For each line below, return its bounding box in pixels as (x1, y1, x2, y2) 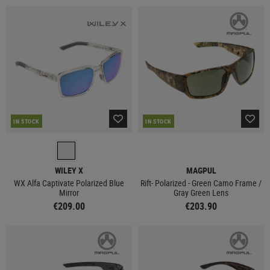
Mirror (59, 187, 79, 198)
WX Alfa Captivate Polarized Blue (14, 177, 124, 189)
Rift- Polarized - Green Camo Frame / (140, 177, 262, 189)
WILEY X (55, 165, 83, 176)
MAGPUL (186, 165, 216, 176)
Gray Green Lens (174, 187, 228, 198)
